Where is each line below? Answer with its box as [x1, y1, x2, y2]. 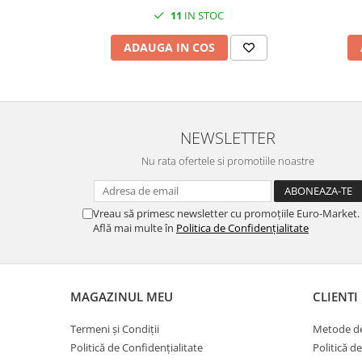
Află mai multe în [93, 221, 176, 235]
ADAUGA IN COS [123, 40, 215, 55]
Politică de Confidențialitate [70, 340, 203, 355]
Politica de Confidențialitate [176, 221, 309, 235]
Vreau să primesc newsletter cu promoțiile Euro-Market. [93, 206, 360, 221]
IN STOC [182, 8, 224, 23]
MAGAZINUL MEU [70, 288, 173, 305]
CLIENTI [313, 288, 358, 305]
